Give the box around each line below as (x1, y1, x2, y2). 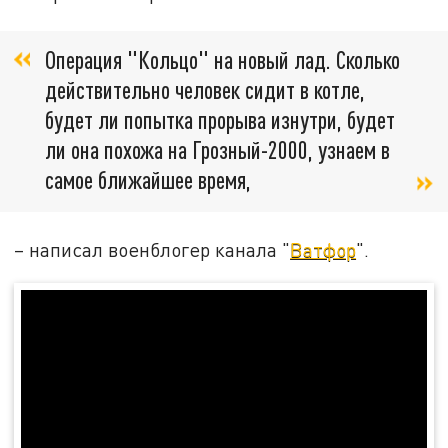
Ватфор (290, 238, 357, 262)
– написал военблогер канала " (14, 238, 291, 262)
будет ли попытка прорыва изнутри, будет (45, 104, 395, 134)
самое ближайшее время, (45, 164, 251, 194)
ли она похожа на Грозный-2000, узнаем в (45, 134, 390, 164)
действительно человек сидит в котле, (45, 74, 365, 104)
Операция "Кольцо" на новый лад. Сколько (45, 44, 400, 74)
